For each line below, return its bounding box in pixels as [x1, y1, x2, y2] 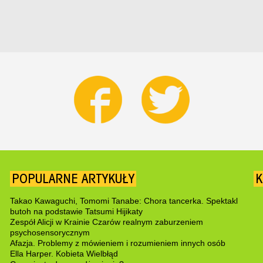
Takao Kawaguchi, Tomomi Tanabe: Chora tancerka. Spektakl [9, 195, 238, 205]
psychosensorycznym [9, 227, 90, 237]
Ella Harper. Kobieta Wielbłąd [9, 248, 118, 258]
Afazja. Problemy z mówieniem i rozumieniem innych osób [9, 238, 225, 248]
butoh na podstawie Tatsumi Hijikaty [9, 206, 143, 216]
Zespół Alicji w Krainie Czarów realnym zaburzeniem [9, 217, 203, 227]
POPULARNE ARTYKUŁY [11, 170, 134, 186]
